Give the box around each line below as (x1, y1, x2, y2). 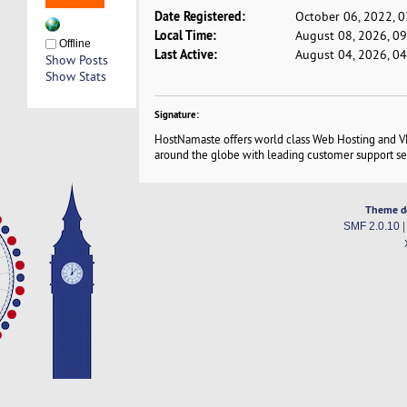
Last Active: (154, 45, 218, 64)
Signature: (154, 108, 200, 122)
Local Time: (154, 26, 217, 45)
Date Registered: (154, 7, 246, 25)
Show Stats (45, 68, 106, 85)
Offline (55, 37, 91, 51)
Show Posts (45, 52, 108, 69)
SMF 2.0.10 (342, 220, 400, 232)
